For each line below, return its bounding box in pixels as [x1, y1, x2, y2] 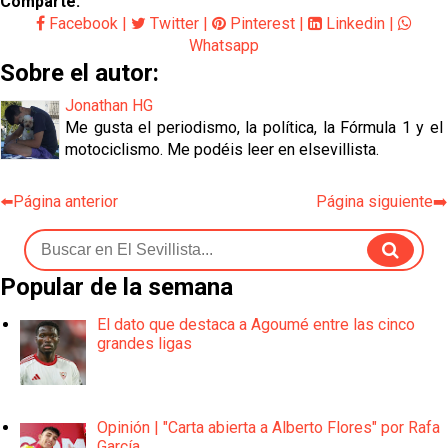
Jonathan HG [65, 96, 153, 116]
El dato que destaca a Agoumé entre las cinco [97, 314, 415, 334]
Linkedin [322, 14, 385, 34]
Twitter [146, 14, 199, 34]
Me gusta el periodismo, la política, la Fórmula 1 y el [65, 118, 443, 138]
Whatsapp [189, 36, 259, 56]
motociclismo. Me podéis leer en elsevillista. [65, 140, 379, 160]
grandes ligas [97, 333, 192, 353]
